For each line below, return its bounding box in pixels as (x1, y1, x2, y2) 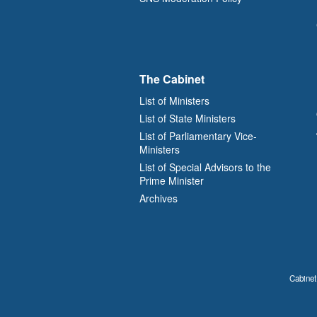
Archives (139, 190, 178, 205)
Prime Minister (139, 173, 204, 188)
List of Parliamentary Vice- (139, 128, 257, 143)
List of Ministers (139, 93, 209, 108)
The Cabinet (139, 70, 204, 87)
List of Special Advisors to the (139, 159, 271, 174)
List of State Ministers (139, 110, 236, 125)
